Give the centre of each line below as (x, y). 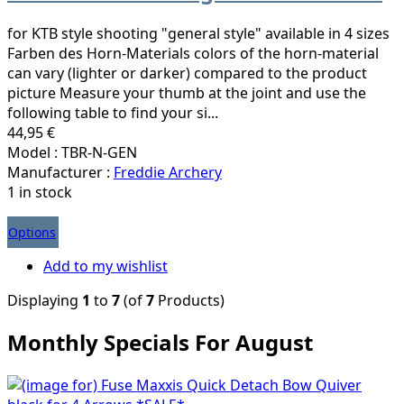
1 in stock (40, 192)
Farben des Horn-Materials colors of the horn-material (193, 53)
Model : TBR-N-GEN (72, 152)
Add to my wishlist (106, 266)
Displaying (45, 300)
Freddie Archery (168, 172)
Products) (189, 300)
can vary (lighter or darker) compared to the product (187, 73)
